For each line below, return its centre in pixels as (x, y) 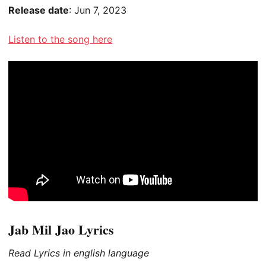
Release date (39, 10)
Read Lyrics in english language (79, 253)
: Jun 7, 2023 (98, 10)
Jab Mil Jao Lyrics (61, 230)
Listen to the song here (60, 39)
